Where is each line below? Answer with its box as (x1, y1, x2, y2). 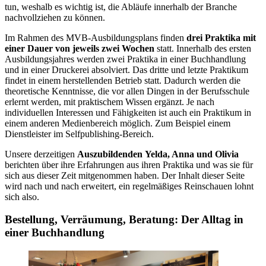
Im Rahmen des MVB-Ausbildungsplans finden (5, 32, 186, 43)
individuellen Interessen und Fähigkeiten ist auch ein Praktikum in (5, 107, 251, 118)
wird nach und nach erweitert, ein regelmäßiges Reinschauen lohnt (5, 180, 254, 191)
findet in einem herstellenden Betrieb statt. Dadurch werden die (5, 75, 240, 85)
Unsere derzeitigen (5, 148, 77, 159)
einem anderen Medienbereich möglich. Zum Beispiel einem (5, 118, 230, 128)
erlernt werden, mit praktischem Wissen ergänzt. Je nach (5, 96, 214, 107)
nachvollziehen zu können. (5, 12, 105, 23)
